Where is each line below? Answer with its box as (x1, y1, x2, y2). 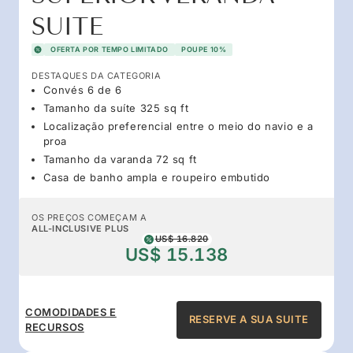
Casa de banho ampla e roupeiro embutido (43, 170, 270, 184)
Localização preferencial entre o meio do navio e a (43, 119, 314, 132)
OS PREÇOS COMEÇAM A (32, 211, 147, 223)
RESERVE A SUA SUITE (188, 313, 309, 326)
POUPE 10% (181, 44, 227, 54)
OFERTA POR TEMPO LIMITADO (50, 44, 169, 54)
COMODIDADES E (25, 305, 117, 318)
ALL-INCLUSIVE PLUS (32, 222, 129, 234)
